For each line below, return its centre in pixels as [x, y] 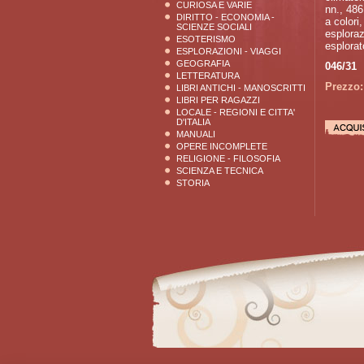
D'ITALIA [193, 122]
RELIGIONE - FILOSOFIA [228, 158]
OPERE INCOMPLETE [222, 146]
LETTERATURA [208, 76]
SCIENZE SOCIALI [214, 27]
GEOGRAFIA [203, 63]
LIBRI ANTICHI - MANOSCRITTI [241, 88]
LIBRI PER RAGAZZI [218, 100]
